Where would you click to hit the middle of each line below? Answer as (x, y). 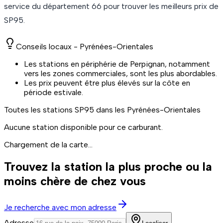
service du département (48, 6)
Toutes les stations (39, 110)
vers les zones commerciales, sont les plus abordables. (120, 73)
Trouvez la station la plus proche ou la (108, 166)
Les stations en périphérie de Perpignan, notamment (117, 64)
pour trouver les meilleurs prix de (160, 6)
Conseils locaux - (48, 46)
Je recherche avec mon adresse (60, 207)
